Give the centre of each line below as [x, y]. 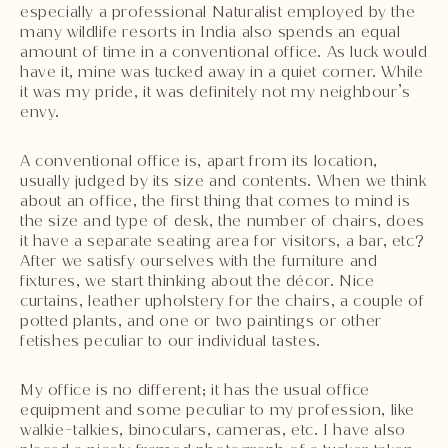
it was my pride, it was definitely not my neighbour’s [215, 91]
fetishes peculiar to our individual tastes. [170, 340]
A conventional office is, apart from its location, [199, 160]
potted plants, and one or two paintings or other [201, 320]
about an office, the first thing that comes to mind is [215, 200]
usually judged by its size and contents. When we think [223, 180]
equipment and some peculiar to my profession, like [218, 409]
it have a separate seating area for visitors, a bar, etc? [222, 240]
